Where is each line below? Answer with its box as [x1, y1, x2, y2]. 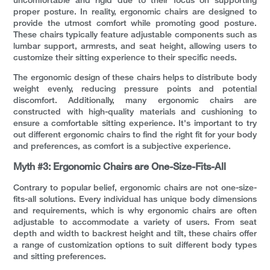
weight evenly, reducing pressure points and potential [13, 86, 257, 94]
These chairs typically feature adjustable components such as [13, 31, 257, 40]
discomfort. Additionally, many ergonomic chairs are [13, 97, 257, 105]
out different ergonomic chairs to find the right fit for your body [13, 131, 257, 140]
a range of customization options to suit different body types [13, 242, 257, 250]
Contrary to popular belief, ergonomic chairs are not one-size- [13, 184, 257, 193]
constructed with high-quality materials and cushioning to [13, 108, 257, 117]
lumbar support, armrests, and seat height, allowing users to [13, 43, 257, 51]
